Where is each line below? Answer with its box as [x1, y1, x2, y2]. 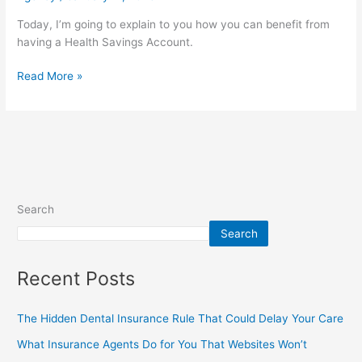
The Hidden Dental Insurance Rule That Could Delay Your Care [17, 312, 344, 326]
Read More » [17, 69, 83, 83]
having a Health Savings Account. [17, 35, 194, 48]
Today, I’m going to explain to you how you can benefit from [17, 17, 330, 31]
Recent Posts [17, 267, 136, 291]
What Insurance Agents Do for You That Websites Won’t [17, 338, 308, 351]
